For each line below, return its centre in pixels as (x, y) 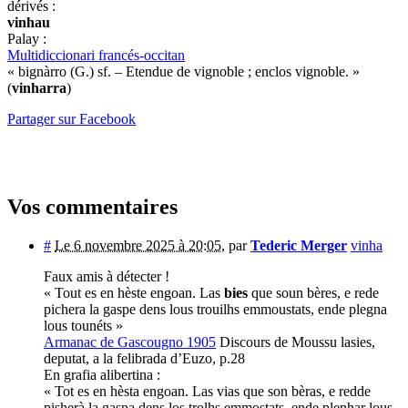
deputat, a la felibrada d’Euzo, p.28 (144, 358)
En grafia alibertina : (102, 374)
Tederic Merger (299, 245)
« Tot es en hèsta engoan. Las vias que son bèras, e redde (207, 391)
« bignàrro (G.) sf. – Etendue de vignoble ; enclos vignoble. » (184, 71)
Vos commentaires (92, 206)
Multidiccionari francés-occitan (96, 55)
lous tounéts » (83, 325)
